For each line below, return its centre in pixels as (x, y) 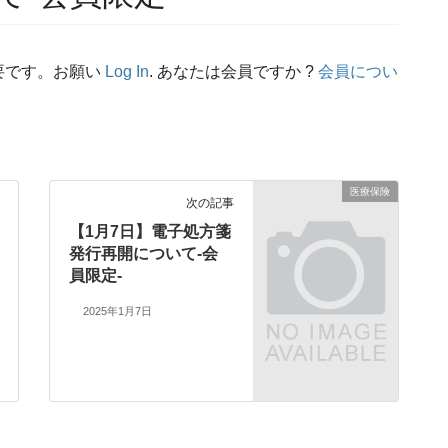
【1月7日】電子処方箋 (150, 232)
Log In (127, 72)
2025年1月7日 (117, 311)
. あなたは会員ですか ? (233, 72)
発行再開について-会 (144, 254)
